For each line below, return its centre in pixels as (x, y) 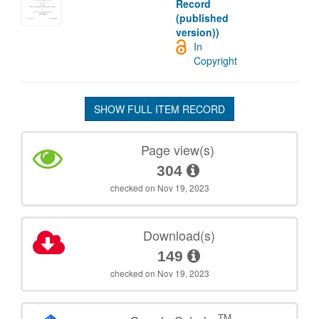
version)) (198, 32)
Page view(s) (178, 150)
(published (203, 18)
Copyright (215, 61)
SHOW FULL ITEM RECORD (159, 109)
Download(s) (179, 235)
